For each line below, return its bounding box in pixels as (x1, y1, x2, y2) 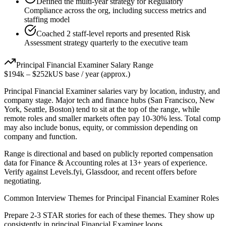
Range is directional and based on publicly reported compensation (4, 149, 213, 158)
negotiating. (4, 177, 41, 186)
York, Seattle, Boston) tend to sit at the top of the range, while (4, 105, 200, 114)
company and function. (4, 132, 77, 141)
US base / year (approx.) (52, 70, 130, 79)
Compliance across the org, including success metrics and (24, 6, 206, 15)
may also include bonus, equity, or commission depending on (4, 123, 198, 132)
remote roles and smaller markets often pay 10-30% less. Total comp (4, 114, 220, 123)
